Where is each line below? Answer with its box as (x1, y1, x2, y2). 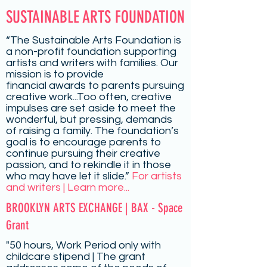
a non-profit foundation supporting (6, 46, 176, 57)
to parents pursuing (86, 80, 184, 91)
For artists (132, 170, 182, 182)
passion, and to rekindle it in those (6, 159, 171, 170)
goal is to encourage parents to (6, 136, 161, 148)
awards (49, 80, 86, 91)
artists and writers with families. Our (6, 57, 178, 69)
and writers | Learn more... (6, 182, 129, 193)
